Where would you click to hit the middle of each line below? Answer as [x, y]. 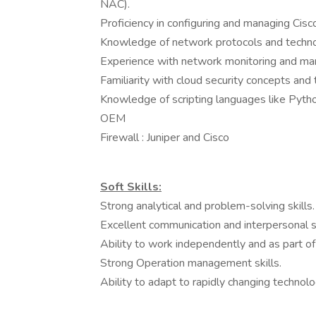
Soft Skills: [131, 187]
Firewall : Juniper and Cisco [165, 138]
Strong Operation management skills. [191, 263]
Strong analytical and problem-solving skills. [207, 206]
